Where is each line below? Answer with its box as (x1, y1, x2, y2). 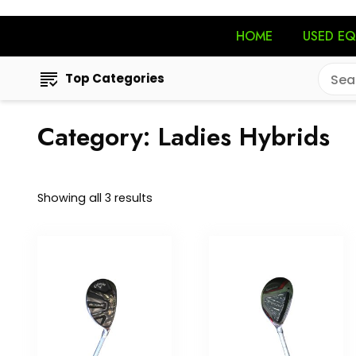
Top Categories (65, 70, 164, 87)
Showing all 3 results (37, 190, 153, 207)
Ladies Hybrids (158, 118, 330, 155)
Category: (37, 118, 158, 155)
